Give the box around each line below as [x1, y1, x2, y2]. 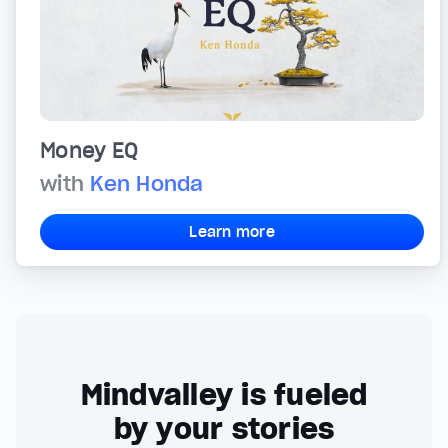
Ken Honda [90, 171, 204, 198]
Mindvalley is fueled [80, 377, 368, 414]
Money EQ [40, 138, 138, 165]
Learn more [189, 223, 275, 242]
